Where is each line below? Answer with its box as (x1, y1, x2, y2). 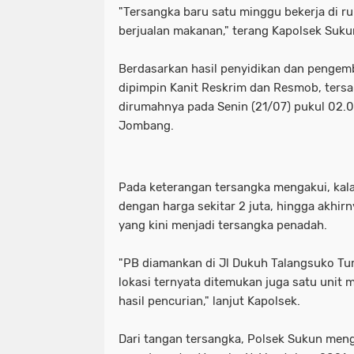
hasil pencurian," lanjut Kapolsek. (119, 293, 300, 308)
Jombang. (119, 118, 174, 133)
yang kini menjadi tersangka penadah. (119, 217, 327, 232)
